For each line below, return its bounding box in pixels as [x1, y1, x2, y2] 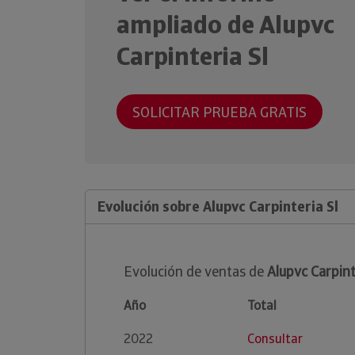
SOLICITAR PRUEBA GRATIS [132, 102, 307, 121]
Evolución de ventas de [124, 262, 267, 281]
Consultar [247, 330, 303, 347]
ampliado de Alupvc [116, 8, 334, 41]
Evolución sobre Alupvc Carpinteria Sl [97, 197, 338, 216]
